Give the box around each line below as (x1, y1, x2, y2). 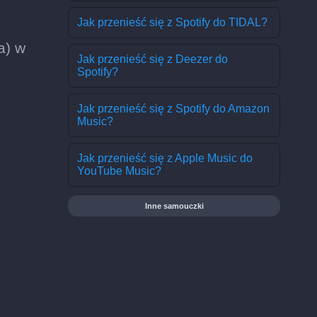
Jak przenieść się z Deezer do (77, 53, 228, 65)
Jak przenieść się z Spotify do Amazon (77, 103, 270, 115)
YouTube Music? (77, 165, 161, 177)
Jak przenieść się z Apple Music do (77, 152, 253, 164)
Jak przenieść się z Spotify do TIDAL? (77, 16, 267, 28)
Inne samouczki (144, 202, 204, 210)
